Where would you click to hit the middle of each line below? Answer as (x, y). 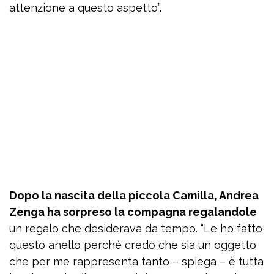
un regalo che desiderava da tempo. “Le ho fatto (136, 229)
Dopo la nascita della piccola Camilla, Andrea (134, 196)
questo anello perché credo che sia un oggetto (133, 245)
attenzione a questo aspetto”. (85, 8)
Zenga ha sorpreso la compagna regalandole (133, 212)
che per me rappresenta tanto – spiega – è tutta (136, 262)
